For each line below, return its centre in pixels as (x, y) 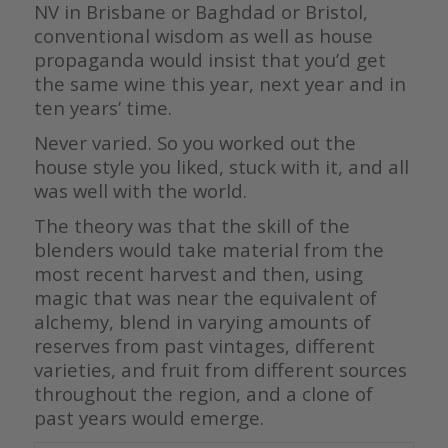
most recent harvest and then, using (198, 274)
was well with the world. (140, 191)
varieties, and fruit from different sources (220, 370)
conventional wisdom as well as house (203, 36)
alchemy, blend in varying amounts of (202, 322)
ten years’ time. (102, 108)
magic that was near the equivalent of (205, 298)
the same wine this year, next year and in (219, 84)
